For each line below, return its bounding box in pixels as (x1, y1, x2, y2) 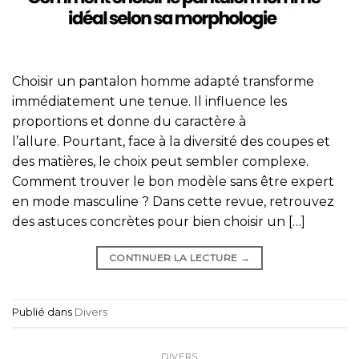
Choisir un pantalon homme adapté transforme (12, 74, 314, 89)
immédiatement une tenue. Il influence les (12, 94, 287, 109)
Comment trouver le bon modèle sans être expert (12, 174, 334, 189)
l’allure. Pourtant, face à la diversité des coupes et (12, 134, 330, 149)
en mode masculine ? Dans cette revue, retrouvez (12, 194, 334, 209)
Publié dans (12, 306, 75, 319)
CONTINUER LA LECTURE (109, 252, 240, 264)
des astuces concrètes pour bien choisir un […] (12, 214, 305, 229)
